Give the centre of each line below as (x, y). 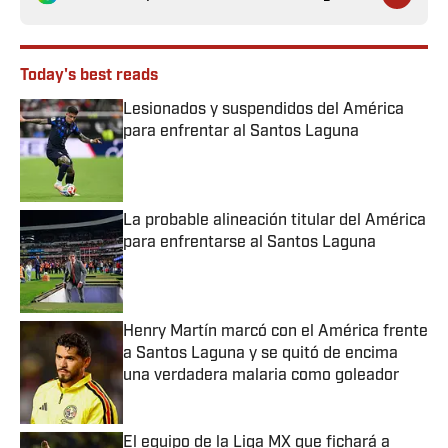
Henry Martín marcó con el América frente (275, 332)
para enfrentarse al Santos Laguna (249, 243)
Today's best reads (89, 76)
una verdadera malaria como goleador (261, 376)
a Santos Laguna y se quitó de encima (260, 354)
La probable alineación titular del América (274, 221)
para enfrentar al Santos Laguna (241, 132)
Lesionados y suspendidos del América (263, 110)
